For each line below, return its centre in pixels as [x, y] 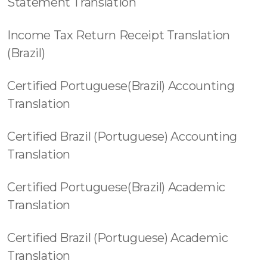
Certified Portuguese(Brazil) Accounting [121, 86]
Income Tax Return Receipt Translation [119, 35]
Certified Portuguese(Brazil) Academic [116, 187]
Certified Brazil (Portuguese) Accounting [122, 136]
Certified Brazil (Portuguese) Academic [118, 238]
